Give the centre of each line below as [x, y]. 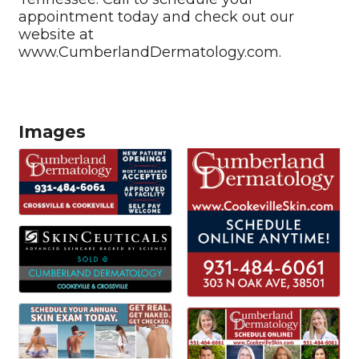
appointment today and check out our [156, 16]
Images [52, 131]
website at [56, 34]
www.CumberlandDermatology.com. [150, 52]
